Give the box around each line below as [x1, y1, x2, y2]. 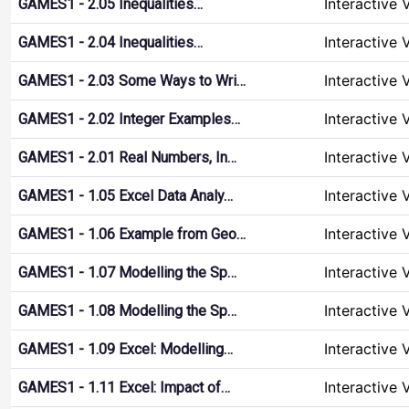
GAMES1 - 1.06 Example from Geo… [18, 225, 246, 243]
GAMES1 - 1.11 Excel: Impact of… [18, 379, 230, 396]
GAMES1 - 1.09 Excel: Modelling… [18, 341, 233, 358]
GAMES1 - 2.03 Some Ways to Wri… [18, 72, 246, 89]
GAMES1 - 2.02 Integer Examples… [18, 110, 240, 128]
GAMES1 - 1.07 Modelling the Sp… [18, 264, 236, 281]
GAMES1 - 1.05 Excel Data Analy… [18, 187, 233, 204]
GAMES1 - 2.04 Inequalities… [18, 34, 203, 51]
